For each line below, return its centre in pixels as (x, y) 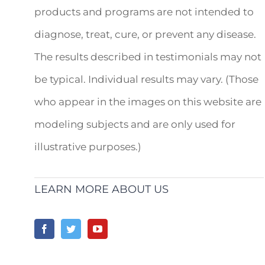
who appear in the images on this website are (148, 102)
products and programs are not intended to (144, 12)
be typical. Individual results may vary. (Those (147, 79)
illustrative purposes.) (88, 147)
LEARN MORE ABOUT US (102, 189)
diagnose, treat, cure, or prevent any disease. (146, 34)
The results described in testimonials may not (148, 57)
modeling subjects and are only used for (135, 124)
